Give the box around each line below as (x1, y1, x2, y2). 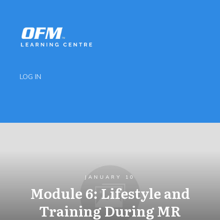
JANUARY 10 (85, 174, 135, 181)
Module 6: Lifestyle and (30, 183, 190, 204)
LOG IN (20, 72, 41, 82)
